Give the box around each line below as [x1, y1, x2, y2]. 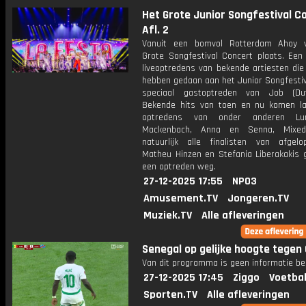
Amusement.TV [143, 191, 218, 206]
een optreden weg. [142, 161, 216, 173]
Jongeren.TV [227, 191, 289, 206]
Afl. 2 [142, 23, 169, 38]
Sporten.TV [143, 288, 197, 302]
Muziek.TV [143, 208, 192, 223]
